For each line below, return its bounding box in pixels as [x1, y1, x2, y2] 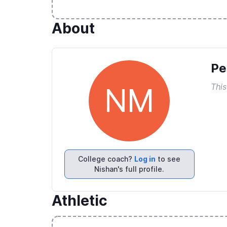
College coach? [78, 155, 135, 163]
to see [156, 155, 181, 163]
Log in [134, 155, 156, 163]
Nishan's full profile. [94, 165, 165, 173]
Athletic [52, 192, 107, 209]
